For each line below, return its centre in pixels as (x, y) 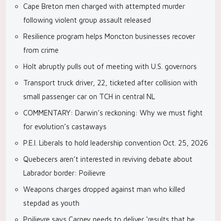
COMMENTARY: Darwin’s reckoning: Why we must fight (113, 113)
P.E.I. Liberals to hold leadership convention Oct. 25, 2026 (116, 143)
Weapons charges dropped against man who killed (104, 189)
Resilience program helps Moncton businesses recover (109, 36)
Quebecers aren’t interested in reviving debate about (108, 159)
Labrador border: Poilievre (64, 173)
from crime (41, 50)
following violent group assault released (87, 20)
